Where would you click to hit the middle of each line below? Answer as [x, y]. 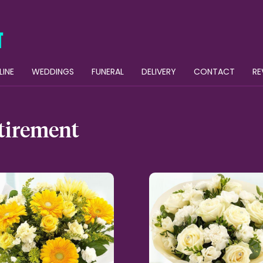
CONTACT [214, 72]
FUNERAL [108, 72]
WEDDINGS [53, 72]
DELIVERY [159, 72]
